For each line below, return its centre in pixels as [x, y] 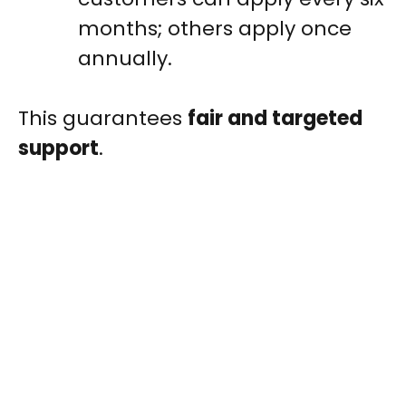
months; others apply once [215, 29]
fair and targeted [275, 119]
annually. [125, 59]
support [58, 149]
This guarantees [103, 119]
